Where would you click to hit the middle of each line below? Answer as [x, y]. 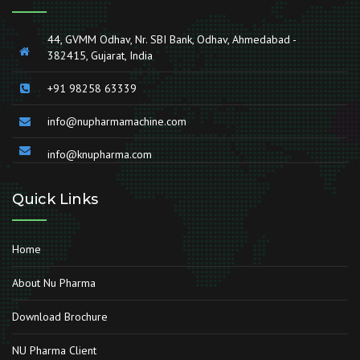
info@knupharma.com [100, 154]
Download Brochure [60, 316]
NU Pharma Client [54, 350]
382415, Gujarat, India [100, 55]
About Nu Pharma [54, 282]
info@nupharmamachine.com [117, 121]
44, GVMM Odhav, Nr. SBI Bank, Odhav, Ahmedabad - [172, 39]
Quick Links [55, 199]
